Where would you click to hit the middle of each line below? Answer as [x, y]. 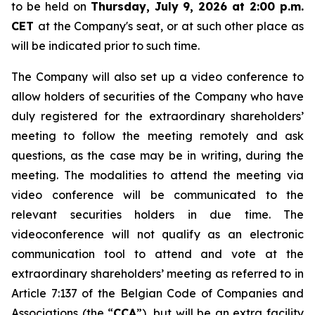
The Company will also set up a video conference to [157, 77]
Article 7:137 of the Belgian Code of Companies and [157, 293]
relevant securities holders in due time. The [157, 214]
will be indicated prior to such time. [105, 46]
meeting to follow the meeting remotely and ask [157, 136]
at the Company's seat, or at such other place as [171, 26]
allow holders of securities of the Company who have [157, 96]
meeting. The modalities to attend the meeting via [157, 175]
